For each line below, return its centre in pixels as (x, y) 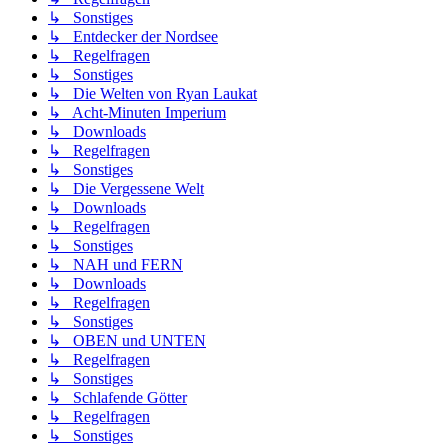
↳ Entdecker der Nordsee (133, 36)
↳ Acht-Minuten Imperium (137, 112)
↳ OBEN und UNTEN (127, 340)
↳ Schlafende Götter (117, 397)
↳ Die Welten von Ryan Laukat (152, 93)
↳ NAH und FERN (115, 264)
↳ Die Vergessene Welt (126, 188)
